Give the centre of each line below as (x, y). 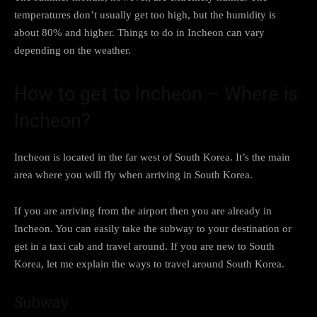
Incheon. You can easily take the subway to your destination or (153, 228)
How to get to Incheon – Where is (156, 94)
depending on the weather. (73, 50)
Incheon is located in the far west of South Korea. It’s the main (152, 157)
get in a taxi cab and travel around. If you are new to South (144, 246)
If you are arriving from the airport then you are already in (143, 211)
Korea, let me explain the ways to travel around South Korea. (149, 264)
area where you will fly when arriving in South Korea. (133, 174)
